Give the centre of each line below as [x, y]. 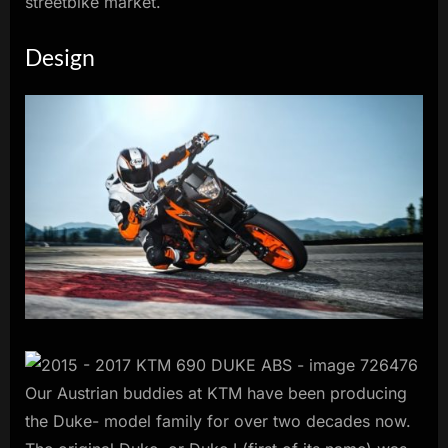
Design [60, 56]
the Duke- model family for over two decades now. [218, 420]
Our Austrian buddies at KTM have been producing [216, 392]
